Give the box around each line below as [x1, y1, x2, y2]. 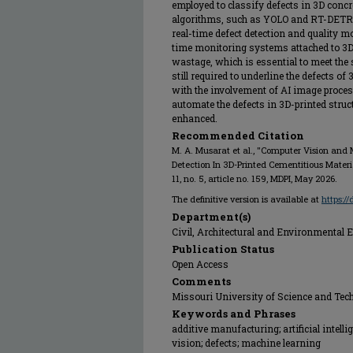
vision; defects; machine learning [172, 336, 321, 349]
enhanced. [172, 112, 217, 124]
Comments [172, 274, 231, 288]
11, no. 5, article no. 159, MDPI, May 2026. [172, 173, 337, 184]
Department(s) [172, 210, 251, 224]
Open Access [172, 258, 229, 270]
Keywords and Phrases [172, 307, 295, 321]
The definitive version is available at [172, 193, 321, 205]
